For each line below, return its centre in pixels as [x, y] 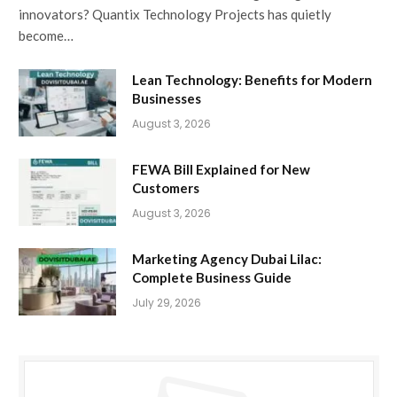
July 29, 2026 [167, 303]
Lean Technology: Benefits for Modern [252, 80]
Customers [166, 188]
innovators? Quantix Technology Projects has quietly [175, 15]
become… [46, 36]
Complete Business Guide [212, 278]
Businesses [167, 99]
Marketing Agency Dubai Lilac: [227, 259]
